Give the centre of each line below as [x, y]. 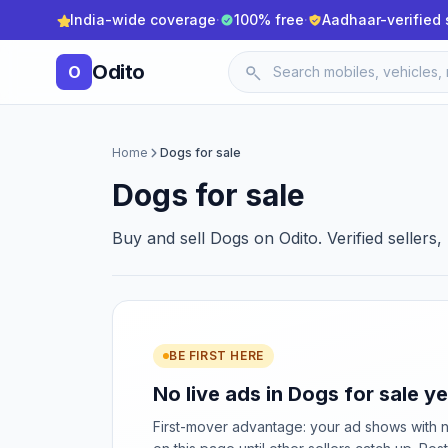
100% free [269, 19]
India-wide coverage [143, 19]
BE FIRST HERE [216, 355]
